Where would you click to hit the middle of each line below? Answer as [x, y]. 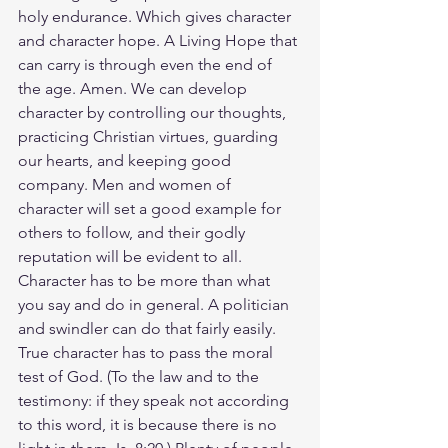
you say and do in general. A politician [155, 304]
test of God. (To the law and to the [140, 376]
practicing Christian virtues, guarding [150, 136]
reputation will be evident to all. [132, 256]
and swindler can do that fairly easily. [149, 328]
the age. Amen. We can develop [134, 88]
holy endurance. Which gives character [156, 16]
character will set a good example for [151, 208]
